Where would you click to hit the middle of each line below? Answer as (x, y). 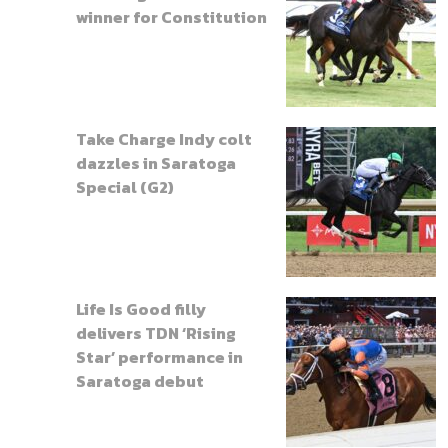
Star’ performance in (159, 356)
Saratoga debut (140, 380)
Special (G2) (125, 186)
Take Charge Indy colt (164, 138)
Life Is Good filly (141, 308)
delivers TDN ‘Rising (156, 332)
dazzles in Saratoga (156, 162)
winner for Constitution (171, 16)
